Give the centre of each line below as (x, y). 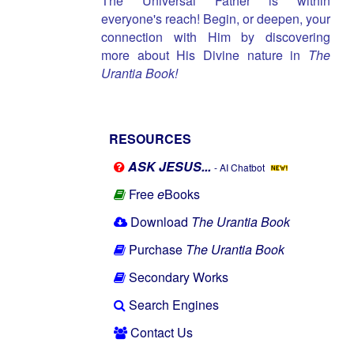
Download (161, 222)
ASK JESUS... (169, 167)
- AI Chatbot (242, 168)
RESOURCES (150, 139)
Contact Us (162, 333)
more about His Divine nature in (205, 55)
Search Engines (174, 305)
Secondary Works (179, 277)
